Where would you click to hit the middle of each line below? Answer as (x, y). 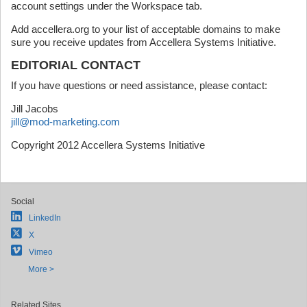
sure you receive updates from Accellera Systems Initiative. (144, 42)
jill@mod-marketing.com (65, 122)
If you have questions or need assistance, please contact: (139, 85)
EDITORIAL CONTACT (76, 65)
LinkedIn (45, 218)
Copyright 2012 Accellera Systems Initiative (108, 145)
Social (23, 201)
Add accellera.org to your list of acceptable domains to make (146, 29)
